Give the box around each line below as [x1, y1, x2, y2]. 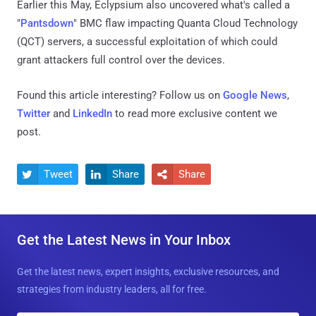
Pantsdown [20, 16, 73, 30]
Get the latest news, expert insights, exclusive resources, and [17, 265, 279, 277]
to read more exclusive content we [112, 107, 277, 120]
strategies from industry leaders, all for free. [17, 283, 207, 295]
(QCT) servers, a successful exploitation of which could [17, 35, 277, 48]
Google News [223, 88, 287, 102]
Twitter [17, 107, 50, 120]
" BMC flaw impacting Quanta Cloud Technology [73, 16, 298, 30]
